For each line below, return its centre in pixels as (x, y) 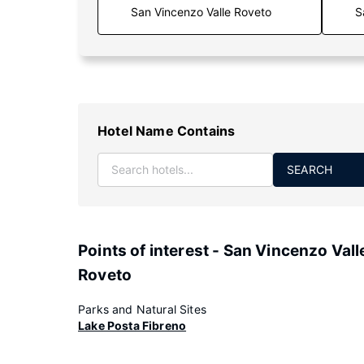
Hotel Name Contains (167, 131)
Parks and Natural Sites (142, 309)
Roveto (105, 275)
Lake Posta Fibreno (132, 325)
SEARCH (310, 169)
